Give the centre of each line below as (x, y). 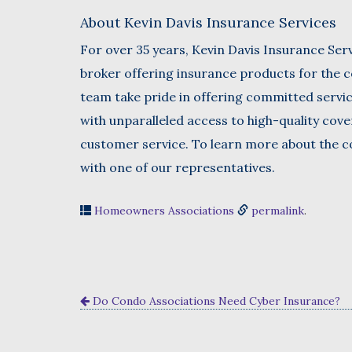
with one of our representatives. (178, 167)
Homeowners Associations (164, 210)
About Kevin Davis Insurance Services (208, 22)
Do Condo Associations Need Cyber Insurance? (215, 301)
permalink (278, 210)
